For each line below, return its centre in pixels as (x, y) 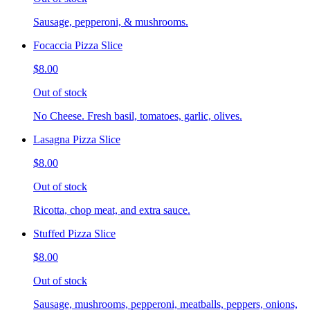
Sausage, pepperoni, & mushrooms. (111, 21)
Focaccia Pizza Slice (78, 45)
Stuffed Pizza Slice (74, 233)
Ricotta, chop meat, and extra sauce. (112, 210)
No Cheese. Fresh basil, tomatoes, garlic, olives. (138, 116)
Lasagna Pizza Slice (77, 139)
